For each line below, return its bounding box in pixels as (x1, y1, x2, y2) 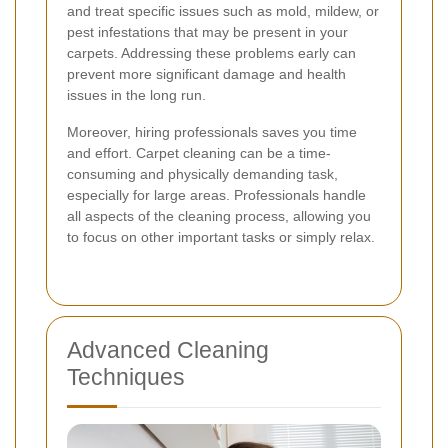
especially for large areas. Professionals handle (67, 186, 366, 203)
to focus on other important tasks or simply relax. (67, 228, 375, 245)
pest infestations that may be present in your (67, 23, 348, 40)
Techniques (67, 363, 185, 390)
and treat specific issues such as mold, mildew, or (67, 2, 379, 19)
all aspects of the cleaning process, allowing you (67, 207, 371, 224)
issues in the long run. (67, 86, 206, 103)
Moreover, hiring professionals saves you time (67, 123, 357, 140)
